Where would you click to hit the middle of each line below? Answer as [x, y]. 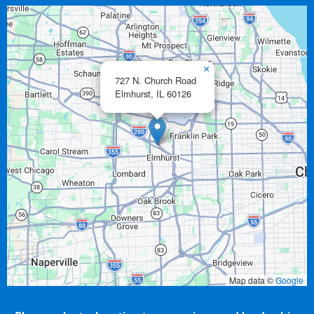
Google [289, 280]
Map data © [252, 280]
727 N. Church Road [156, 81]
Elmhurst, [134, 94]
